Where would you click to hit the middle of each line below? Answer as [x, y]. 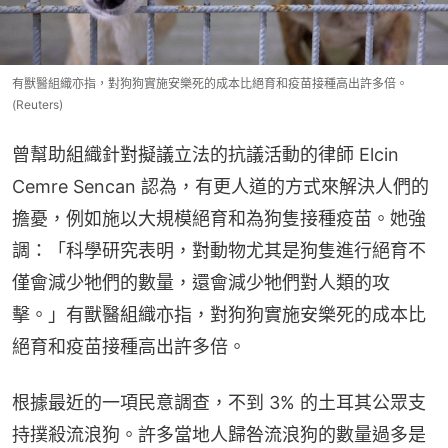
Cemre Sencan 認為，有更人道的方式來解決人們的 [220, 186]
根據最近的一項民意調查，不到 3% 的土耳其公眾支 [219, 402]
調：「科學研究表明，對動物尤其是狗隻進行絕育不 [219, 250]
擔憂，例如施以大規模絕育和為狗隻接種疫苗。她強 [219, 218]
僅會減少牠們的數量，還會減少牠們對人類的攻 [201, 282]
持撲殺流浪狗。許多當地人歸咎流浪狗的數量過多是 [219, 434]
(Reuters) [37, 104]
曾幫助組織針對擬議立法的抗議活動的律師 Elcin [205, 154]
